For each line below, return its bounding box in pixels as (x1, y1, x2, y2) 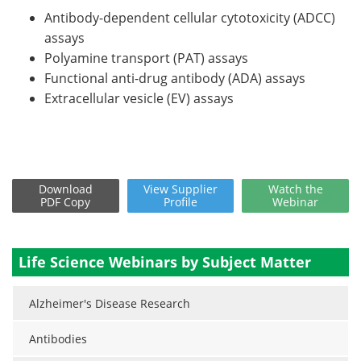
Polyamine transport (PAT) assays (44, 49, 248, 68)
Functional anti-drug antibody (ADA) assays (44, 69, 305, 88)
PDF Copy (40, 194, 91, 210)
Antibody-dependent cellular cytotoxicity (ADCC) (44, 9, 335, 27)
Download (38, 181, 93, 197)
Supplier (172, 181, 218, 197)
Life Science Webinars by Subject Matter (19, 252, 311, 272)
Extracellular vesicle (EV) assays (44, 89, 234, 108)
